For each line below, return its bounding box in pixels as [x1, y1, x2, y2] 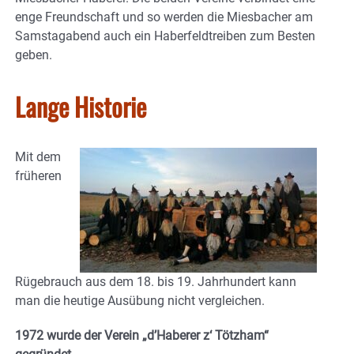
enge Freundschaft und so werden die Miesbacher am [15, 9, 313, 24]
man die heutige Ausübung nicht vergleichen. [15, 292, 265, 308]
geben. [15, 47, 52, 62]
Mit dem [15, 149, 61, 164]
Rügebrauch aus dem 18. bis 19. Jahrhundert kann [15, 273, 296, 289]
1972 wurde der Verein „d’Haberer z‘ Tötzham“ [15, 327, 269, 343]
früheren [15, 168, 62, 183]
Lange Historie [15, 87, 146, 125]
